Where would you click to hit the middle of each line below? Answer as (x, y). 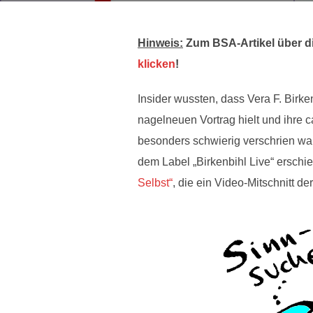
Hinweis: (160, 43)
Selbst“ (155, 183)
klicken (156, 64)
